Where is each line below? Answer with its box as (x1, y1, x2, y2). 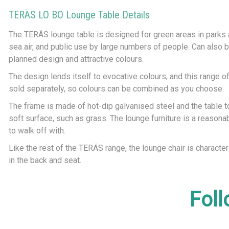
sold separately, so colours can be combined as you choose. (9, 84, 224, 94)
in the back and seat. (9, 155, 81, 165)
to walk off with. (9, 126, 67, 135)
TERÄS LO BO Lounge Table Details (9, 9, 150, 21)
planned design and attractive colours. (9, 54, 144, 64)
